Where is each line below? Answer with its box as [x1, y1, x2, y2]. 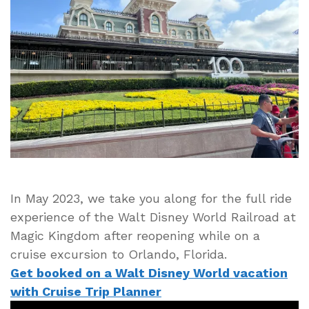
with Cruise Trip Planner [10, 283, 161, 299]
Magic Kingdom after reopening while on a [10, 228, 260, 243]
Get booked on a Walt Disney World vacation [10, 265, 288, 280]
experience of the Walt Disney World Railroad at [10, 209, 296, 224]
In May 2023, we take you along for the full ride [10, 190, 292, 206]
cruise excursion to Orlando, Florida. [10, 246, 227, 261]
